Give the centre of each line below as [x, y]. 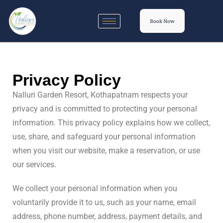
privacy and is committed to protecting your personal [105, 109]
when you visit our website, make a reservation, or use [106, 151]
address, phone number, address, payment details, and [107, 216]
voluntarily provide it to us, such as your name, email [104, 202]
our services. [34, 165]
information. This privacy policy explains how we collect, [111, 123]
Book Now [162, 21]
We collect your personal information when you [95, 188]
